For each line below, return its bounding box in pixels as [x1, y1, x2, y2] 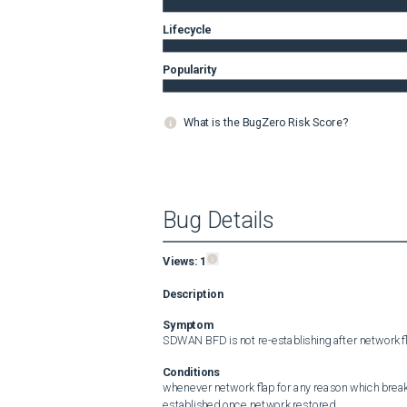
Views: [163, 253, 200, 268]
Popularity [163, 62, 217, 76]
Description [163, 286, 223, 301]
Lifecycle [163, 22, 212, 36]
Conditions [163, 364, 220, 379]
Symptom [163, 317, 213, 332]
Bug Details [163, 207, 274, 234]
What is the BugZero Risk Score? [183, 115, 348, 129]
